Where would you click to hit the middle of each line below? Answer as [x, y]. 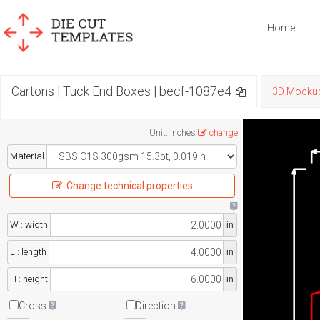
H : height [29, 279]
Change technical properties [129, 186]
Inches [182, 132]
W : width [29, 225]
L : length [28, 252]
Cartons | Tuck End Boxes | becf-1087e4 [121, 91]
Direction [155, 306]
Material [27, 156]
